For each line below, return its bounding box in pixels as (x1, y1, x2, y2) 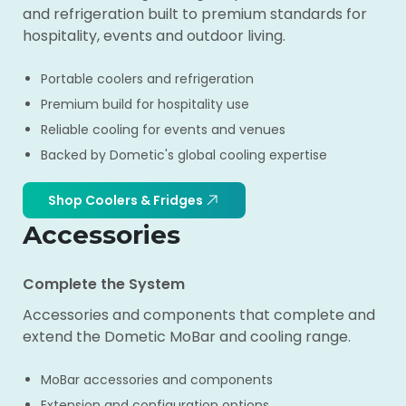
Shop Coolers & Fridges (47, 190, 203, 209)
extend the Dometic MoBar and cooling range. (23, 326, 351, 347)
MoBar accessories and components (41, 371, 273, 389)
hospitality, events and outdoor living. (23, 25, 285, 46)
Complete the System (23, 274, 185, 295)
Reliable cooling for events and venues (41, 121, 285, 139)
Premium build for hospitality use (41, 95, 249, 113)
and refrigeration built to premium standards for (23, 4, 367, 24)
